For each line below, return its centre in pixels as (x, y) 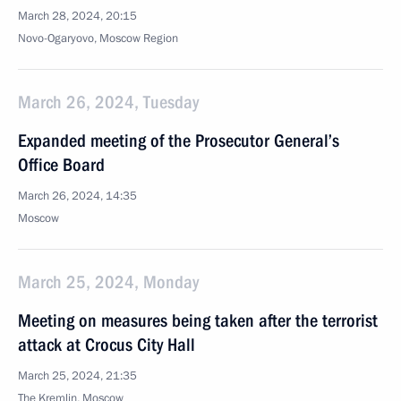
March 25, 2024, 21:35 (77, 376)
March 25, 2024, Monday (108, 282)
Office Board (61, 165)
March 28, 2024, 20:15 (77, 16)
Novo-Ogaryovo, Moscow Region (98, 38)
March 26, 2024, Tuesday (108, 102)
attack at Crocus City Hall (107, 345)
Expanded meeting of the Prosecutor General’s (179, 141)
